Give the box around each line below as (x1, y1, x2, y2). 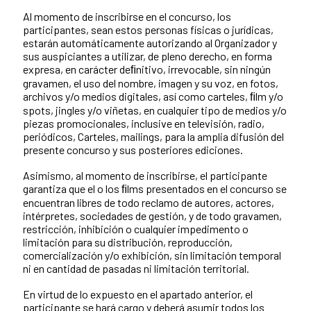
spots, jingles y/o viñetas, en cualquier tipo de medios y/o (23, 103, 287, 117)
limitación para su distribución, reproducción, (23, 235, 233, 249)
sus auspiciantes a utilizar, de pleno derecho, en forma (23, 49, 272, 62)
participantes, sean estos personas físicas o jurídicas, (23, 22, 274, 36)
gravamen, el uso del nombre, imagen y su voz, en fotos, (23, 76, 278, 90)
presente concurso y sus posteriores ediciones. (23, 142, 243, 156)
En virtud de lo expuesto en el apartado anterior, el (23, 287, 253, 301)
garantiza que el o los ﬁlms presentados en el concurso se (23, 181, 287, 195)
